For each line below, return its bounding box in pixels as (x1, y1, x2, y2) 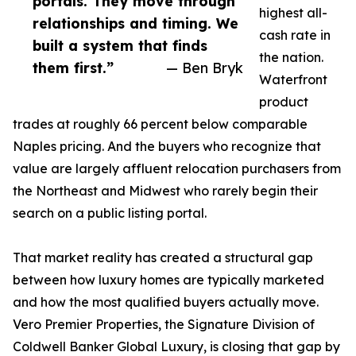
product (259, 94, 308, 110)
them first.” (33, 59, 114, 77)
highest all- (259, 5, 327, 21)
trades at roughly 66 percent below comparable (13, 116, 308, 133)
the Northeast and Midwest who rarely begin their (13, 183, 318, 199)
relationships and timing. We (33, 14, 238, 33)
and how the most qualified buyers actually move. (13, 294, 319, 311)
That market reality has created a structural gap (13, 250, 313, 266)
